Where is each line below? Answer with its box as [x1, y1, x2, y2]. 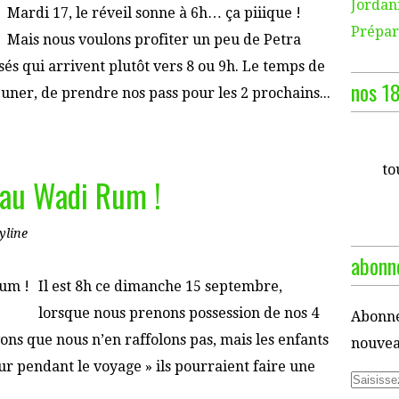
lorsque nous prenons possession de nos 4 [38, 305, 319, 322]
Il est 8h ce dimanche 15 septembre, [38, 278, 282, 295]
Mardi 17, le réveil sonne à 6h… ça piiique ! [7, 4, 301, 21]
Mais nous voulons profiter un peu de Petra [7, 31, 301, 48]
